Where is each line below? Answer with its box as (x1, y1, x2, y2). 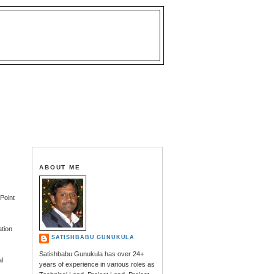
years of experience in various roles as (39, 261, 155, 268)
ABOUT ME (39, 163, 81, 171)
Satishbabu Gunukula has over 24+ (39, 250, 144, 258)
